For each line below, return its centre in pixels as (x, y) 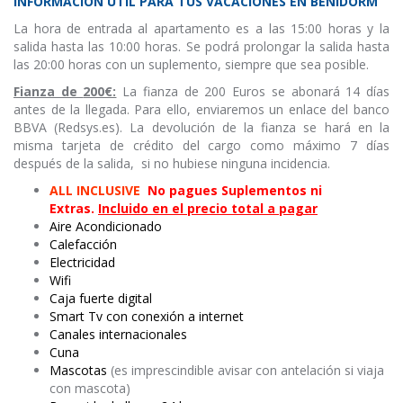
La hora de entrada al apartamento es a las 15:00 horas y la (201, 28)
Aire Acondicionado (106, 226)
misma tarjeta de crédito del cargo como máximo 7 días (201, 145)
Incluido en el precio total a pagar (208, 208)
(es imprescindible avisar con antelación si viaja (247, 370)
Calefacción (83, 244)
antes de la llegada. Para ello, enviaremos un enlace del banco (201, 109)
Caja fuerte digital (101, 298)
